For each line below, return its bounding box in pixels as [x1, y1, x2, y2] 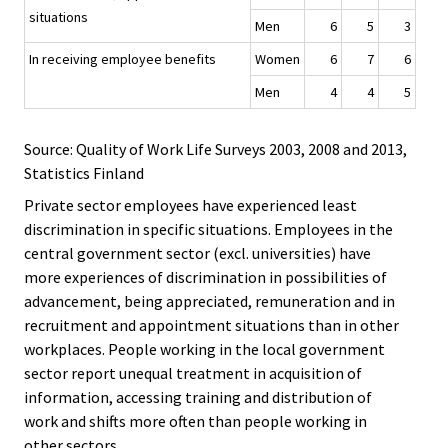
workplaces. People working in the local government [24, 339, 385, 360]
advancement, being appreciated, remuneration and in [24, 291, 395, 312]
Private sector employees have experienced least [24, 195, 357, 216]
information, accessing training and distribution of [24, 387, 372, 408]
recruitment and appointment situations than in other [24, 315, 399, 336]
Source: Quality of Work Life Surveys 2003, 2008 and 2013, [24, 139, 407, 160]
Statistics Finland [24, 163, 144, 184]
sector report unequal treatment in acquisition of [24, 363, 362, 384]
